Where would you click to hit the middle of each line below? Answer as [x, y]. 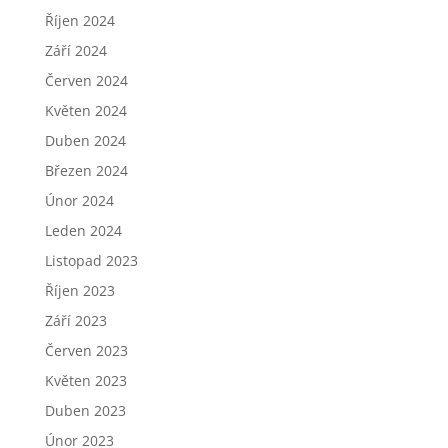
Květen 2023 [85, 380]
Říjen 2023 [79, 290]
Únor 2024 [79, 200]
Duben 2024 [85, 140]
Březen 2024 [86, 170]
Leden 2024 [83, 230]
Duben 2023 [85, 410]
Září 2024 [75, 50]
